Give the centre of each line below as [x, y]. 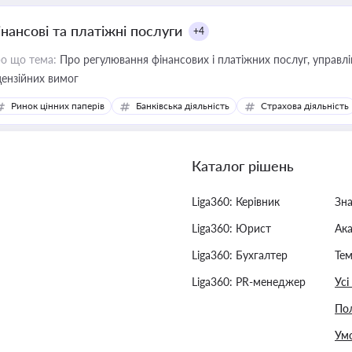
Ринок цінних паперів [58, 106]
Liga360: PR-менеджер [249, 282]
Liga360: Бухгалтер [240, 255]
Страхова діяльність [305, 106]
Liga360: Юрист [231, 228]
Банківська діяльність [183, 106]
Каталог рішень [243, 166]
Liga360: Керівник [236, 202]
